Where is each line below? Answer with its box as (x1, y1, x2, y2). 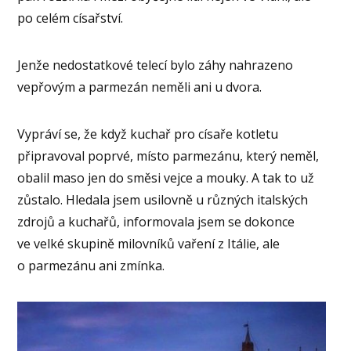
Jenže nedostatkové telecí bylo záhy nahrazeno (17, 56, 294, 74)
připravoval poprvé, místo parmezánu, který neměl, (17, 147, 320, 165)
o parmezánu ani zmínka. (17, 257, 165, 275)
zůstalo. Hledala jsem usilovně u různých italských (17, 191, 309, 209)
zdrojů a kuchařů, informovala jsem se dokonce (17, 213, 295, 231)
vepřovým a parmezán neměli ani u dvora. (17, 78, 262, 96)
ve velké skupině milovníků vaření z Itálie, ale (17, 235, 280, 253)
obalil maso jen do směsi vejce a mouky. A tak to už (17, 169, 315, 187)
